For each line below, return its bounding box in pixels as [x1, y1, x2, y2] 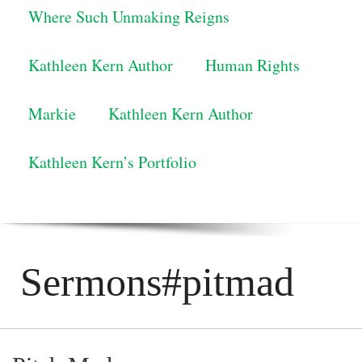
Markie [28, 103, 76, 124]
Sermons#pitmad [20, 259, 294, 305]
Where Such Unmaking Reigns [28, 6, 229, 27]
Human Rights [205, 54, 300, 76]
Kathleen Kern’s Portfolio [28, 151, 196, 173]
